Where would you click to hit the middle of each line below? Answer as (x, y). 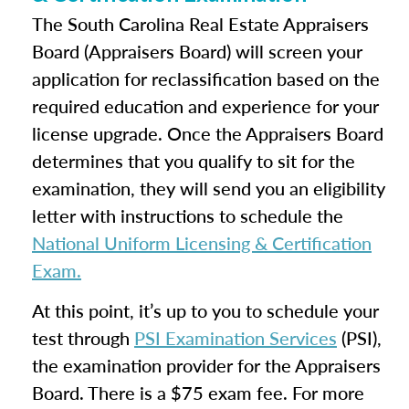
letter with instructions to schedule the (188, 215)
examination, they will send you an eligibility (209, 188)
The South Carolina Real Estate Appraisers (200, 24)
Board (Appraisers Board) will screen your (197, 51)
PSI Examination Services (236, 338)
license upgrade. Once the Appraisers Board (208, 133)
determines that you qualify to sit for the (194, 161)
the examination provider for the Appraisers (206, 365)
